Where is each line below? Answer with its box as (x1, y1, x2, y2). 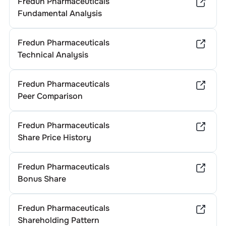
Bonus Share (17, 174, 66, 184)
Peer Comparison (17, 91, 83, 101)
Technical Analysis (17, 49, 88, 60)
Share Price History (17, 132, 91, 143)
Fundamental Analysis (17, 8, 102, 19)
